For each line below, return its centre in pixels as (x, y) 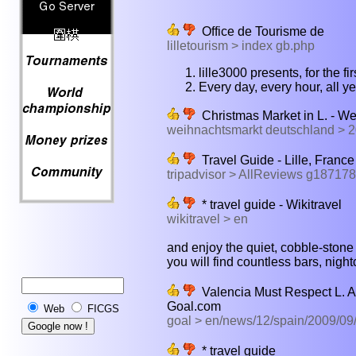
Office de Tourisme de (260, 31)
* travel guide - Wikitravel (269, 204)
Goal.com (194, 306)
